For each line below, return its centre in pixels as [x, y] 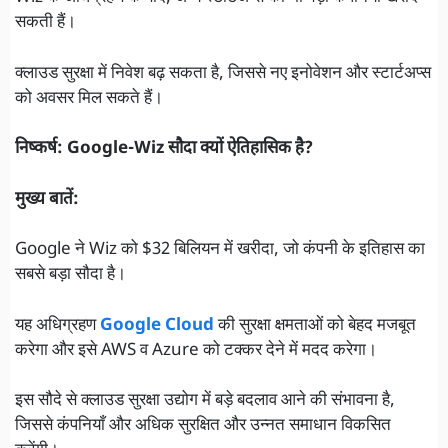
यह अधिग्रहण [57, 325]
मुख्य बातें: [47, 199]
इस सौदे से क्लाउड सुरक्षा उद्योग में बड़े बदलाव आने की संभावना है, [205, 401]
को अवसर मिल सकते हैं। [89, 98]
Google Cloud [157, 325]
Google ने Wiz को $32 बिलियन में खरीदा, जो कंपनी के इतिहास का [220, 250]
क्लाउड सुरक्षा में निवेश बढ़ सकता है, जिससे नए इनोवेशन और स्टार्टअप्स [223, 73]
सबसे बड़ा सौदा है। [70, 275]
